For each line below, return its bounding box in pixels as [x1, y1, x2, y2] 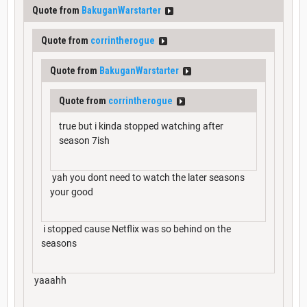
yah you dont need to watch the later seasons [50, 172, 245, 184]
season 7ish [59, 135, 110, 147]
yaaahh [32, 275, 66, 286]
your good [50, 186, 93, 198]
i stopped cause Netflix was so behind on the [41, 223, 231, 235]
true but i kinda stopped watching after [59, 121, 223, 132]
